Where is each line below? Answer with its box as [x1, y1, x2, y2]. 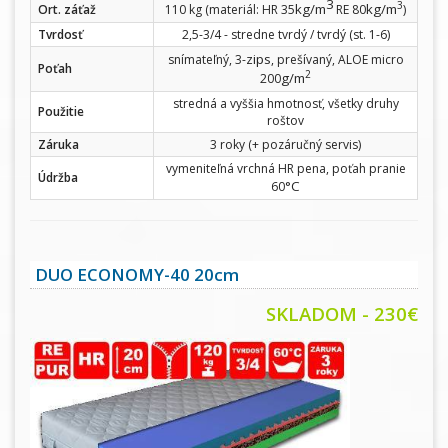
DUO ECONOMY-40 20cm [35, 262, 239, 286]
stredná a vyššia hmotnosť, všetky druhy [172, 94, 399, 112]
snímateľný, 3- [167, 50, 246, 68]
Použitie [38, 102, 84, 120]
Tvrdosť [38, 25, 83, 43]
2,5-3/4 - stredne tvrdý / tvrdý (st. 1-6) [181, 25, 390, 43]
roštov [267, 111, 304, 129]
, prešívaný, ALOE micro [270, 50, 404, 68]
